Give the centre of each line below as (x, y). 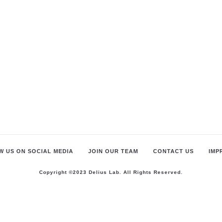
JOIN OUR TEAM (113, 151)
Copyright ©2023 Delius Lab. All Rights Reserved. (111, 172)
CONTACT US (173, 151)
